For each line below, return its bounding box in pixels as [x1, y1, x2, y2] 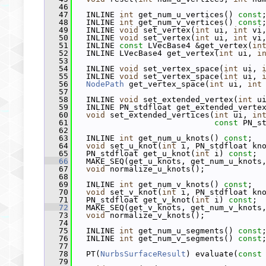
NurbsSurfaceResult [100, 249, 186, 258]
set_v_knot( [105, 188, 162, 197]
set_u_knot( [105, 141, 162, 150]
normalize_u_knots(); [105, 164, 205, 173]
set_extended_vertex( [138, 95, 238, 104]
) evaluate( [186, 249, 238, 258]
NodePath [86, 80, 124, 88]
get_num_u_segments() [134, 226, 238, 235]
